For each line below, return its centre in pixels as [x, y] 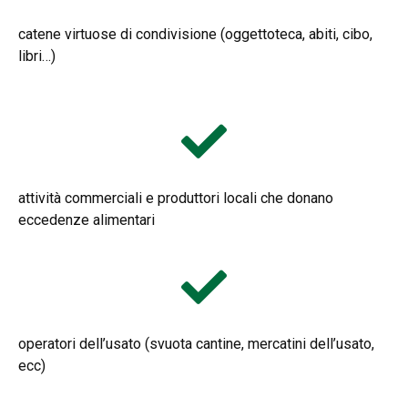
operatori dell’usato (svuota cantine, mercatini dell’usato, [196, 343]
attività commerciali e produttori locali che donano [176, 198]
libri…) [37, 56]
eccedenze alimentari [87, 219]
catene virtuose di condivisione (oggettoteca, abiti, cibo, [195, 34]
